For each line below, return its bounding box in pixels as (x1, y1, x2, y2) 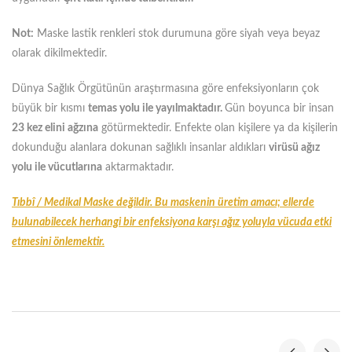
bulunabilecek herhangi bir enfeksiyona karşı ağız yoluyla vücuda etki (12, 217, 332, 228)
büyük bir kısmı (12, 103, 88, 114)
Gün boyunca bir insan (225, 103, 334, 114)
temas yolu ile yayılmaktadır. (88, 103, 225, 114)
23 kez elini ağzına (12, 123, 98, 134)
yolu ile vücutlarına (12, 162, 102, 173)
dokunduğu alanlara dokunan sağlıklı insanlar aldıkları (12, 142, 269, 153)
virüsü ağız (269, 142, 320, 153)
